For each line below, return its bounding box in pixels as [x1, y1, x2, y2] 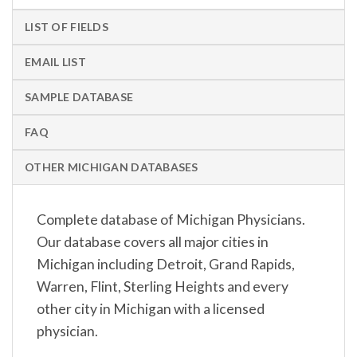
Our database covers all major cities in [37, 233, 269, 251]
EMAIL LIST [25, 55, 86, 69]
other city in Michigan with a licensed [37, 300, 265, 318]
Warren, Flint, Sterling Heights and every [37, 278, 288, 296]
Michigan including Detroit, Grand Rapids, [37, 256, 295, 273]
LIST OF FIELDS [25, 20, 108, 34]
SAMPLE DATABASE [25, 90, 134, 104]
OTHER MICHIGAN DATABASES [25, 160, 198, 175]
